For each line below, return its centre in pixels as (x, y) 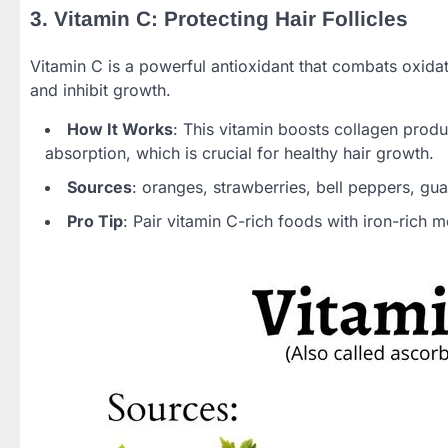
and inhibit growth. (100, 90)
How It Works (120, 129)
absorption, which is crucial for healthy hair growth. (239, 153)
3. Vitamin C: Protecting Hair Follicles (219, 18)
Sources (99, 187)
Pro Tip (95, 221)
